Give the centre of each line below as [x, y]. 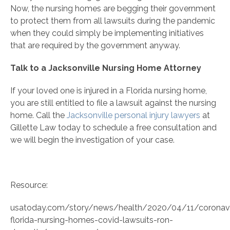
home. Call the [39, 116]
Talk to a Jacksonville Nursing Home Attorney [106, 68]
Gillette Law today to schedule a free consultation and [113, 128]
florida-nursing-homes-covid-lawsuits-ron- [92, 220]
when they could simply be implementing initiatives [107, 33]
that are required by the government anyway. [95, 46]
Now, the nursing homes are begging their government [113, 9]
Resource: [29, 185]
